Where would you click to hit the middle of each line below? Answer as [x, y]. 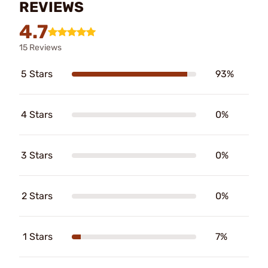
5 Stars [37, 74]
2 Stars [37, 196]
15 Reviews [40, 48]
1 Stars [38, 237]
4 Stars [37, 115]
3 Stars [37, 155]
